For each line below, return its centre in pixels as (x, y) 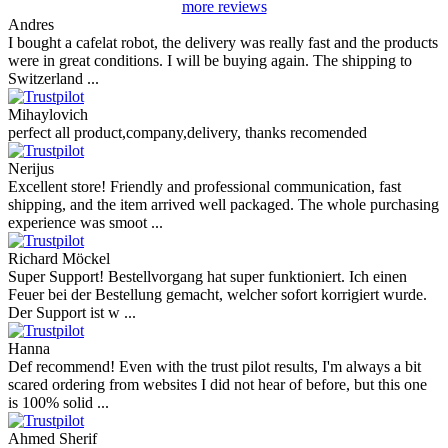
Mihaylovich (48, 115)
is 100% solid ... (58, 403)
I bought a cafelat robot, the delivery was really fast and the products (223, 43)
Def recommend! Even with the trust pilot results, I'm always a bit (214, 367)
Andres (31, 25)
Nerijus (31, 169)
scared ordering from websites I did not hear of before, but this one (217, 385)
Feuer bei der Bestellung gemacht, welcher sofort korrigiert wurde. (217, 295)
